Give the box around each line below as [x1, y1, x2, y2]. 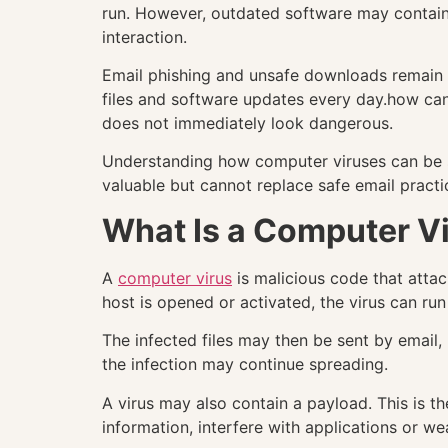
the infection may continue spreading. [102, 354, 388, 375]
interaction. [102, 26, 187, 47]
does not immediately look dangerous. [102, 113, 393, 134]
